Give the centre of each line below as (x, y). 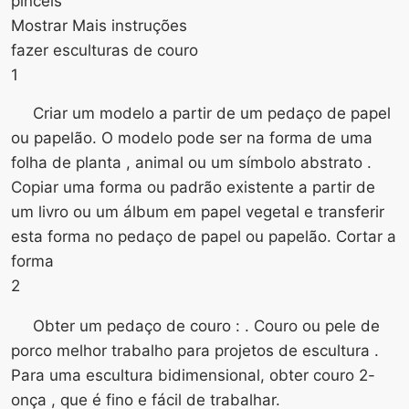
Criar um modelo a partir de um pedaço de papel (212, 113)
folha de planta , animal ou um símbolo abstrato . (191, 162)
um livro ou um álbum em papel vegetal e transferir (198, 211)
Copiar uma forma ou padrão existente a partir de (193, 187)
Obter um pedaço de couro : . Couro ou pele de (206, 325)
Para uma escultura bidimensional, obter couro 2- (193, 375)
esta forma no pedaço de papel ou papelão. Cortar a (204, 236)
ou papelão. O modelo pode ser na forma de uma (192, 137)
